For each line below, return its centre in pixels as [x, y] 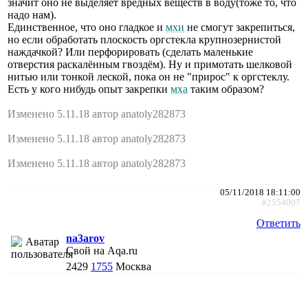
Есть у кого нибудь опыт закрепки [89, 89]
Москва [133, 266]
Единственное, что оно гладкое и [87, 27]
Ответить [278, 223]
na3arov [85, 238]
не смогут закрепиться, [240, 27]
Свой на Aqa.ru [102, 250]
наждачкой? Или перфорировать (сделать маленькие [130, 52]
